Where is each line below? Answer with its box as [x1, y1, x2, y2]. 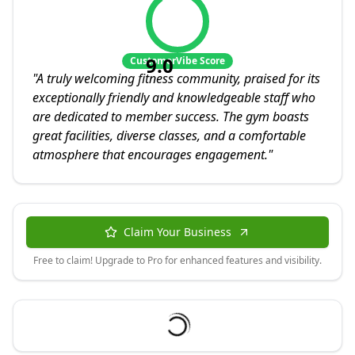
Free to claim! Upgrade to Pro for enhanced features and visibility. [33, 254, 322, 268]
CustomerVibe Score [130, 54, 225, 68]
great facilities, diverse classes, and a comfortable [32, 127, 306, 145]
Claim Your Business [124, 224, 231, 240]
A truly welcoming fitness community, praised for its [36, 70, 320, 88]
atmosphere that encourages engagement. [32, 146, 268, 164]
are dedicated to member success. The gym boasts [32, 108, 309, 126]
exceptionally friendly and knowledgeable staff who [32, 89, 315, 107]
